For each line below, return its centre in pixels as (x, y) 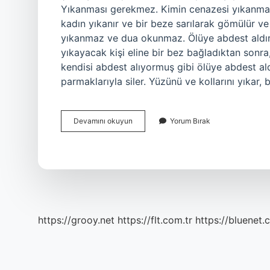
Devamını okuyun (103, 121)
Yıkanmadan (153, 131)
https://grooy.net (76, 220)
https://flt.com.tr (155, 220)
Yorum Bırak (190, 121)
